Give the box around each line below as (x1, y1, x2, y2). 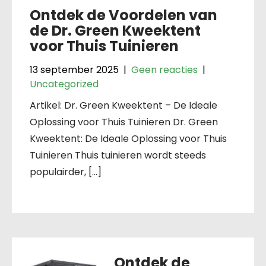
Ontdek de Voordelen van (30, 5, 217, 25)
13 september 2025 (30, 63, 119, 77)
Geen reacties (131, 63, 198, 77)
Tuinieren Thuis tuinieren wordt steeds (30, 148, 206, 162)
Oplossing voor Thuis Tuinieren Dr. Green (30, 115, 218, 129)
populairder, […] (30, 165, 102, 179)
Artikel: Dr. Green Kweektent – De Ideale (30, 99, 217, 112)
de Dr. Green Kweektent (30, 21, 201, 40)
